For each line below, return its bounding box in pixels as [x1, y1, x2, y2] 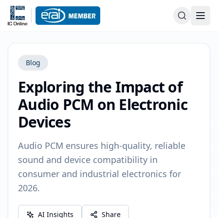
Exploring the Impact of [18, 77, 182, 97]
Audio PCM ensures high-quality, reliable [18, 140, 185, 151]
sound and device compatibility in [18, 154, 158, 165]
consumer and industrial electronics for [18, 168, 181, 180]
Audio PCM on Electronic [18, 94, 187, 114]
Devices [18, 112, 71, 132]
